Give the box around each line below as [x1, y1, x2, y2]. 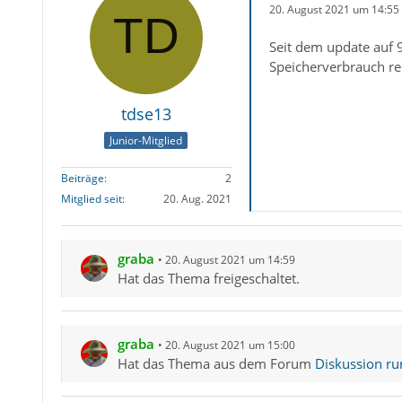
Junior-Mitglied [109, 133, 183, 149]
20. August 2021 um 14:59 [164, 252, 295, 268]
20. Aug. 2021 [162, 191, 232, 207]
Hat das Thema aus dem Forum [117, 354, 315, 373]
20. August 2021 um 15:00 [164, 337, 295, 354]
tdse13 [120, 103, 171, 125]
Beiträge [60, 170, 104, 187]
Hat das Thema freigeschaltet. [117, 269, 300, 288]
